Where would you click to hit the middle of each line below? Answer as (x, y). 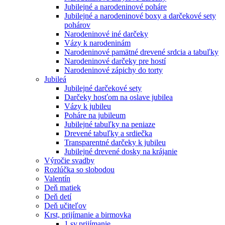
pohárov (77, 25)
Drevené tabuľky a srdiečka (108, 133)
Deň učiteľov (65, 206)
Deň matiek (63, 188)
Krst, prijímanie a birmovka (88, 215)
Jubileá (55, 79)
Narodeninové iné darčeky (106, 34)
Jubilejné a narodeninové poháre (116, 7)
